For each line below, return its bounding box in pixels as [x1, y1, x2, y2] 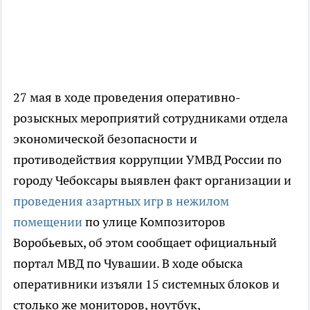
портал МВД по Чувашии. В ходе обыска [13, 255, 243, 272]
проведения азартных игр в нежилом [13, 193, 229, 210]
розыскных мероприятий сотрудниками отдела [13, 110, 288, 127]
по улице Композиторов [82, 214, 226, 230]
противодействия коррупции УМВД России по [13, 152, 282, 168]
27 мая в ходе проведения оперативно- [13, 89, 241, 106]
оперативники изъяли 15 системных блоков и [13, 276, 280, 293]
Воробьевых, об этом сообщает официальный [13, 235, 277, 251]
